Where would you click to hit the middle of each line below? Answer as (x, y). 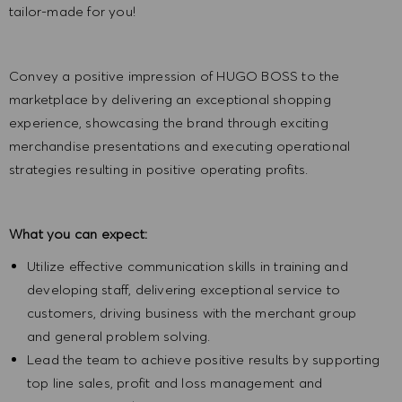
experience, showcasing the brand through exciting (169, 123)
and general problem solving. (122, 336)
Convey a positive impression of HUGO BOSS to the (175, 76)
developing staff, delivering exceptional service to (184, 290)
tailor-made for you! (72, 12)
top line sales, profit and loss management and (175, 383)
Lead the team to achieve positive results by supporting (204, 360)
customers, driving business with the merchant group (192, 313)
